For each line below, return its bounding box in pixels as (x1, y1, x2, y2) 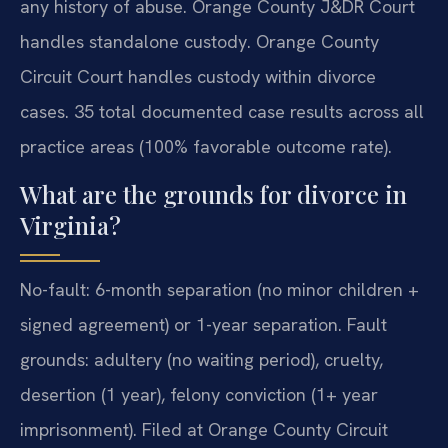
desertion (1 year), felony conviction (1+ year (20, 382, 378, 406)
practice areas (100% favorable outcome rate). (20, 135, 392, 159)
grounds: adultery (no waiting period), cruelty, (20, 347, 383, 371)
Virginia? (20, 208, 121, 241)
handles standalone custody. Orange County (20, 30, 379, 54)
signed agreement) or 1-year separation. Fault (20, 312, 387, 336)
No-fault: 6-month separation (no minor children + (20, 277, 419, 301)
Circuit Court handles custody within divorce (20, 65, 376, 89)
